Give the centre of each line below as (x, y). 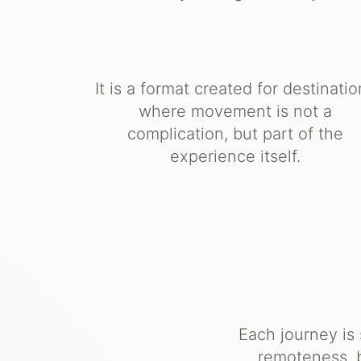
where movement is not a (235, 112)
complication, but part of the (235, 134)
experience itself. (235, 157)
